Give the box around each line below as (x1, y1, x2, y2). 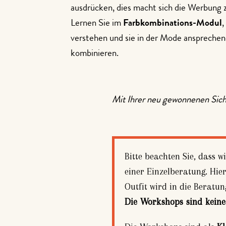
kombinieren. (71, 49, 119, 60)
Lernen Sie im (71, 19, 123, 29)
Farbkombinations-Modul (123, 19, 222, 29)
